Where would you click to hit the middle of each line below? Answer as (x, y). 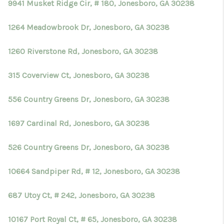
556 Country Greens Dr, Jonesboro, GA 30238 (89, 99)
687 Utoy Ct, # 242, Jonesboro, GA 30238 (81, 195)
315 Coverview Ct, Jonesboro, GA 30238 (79, 75)
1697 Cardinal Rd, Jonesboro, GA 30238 (79, 123)
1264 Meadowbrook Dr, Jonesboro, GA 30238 (89, 27)
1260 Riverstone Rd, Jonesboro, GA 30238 (83, 51)
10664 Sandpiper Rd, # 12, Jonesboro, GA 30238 (94, 171)
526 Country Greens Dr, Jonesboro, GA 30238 (89, 147)
